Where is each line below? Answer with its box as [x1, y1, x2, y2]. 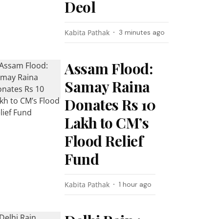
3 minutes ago [119, 28, 165, 37]
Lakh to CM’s [65, 113, 149, 132]
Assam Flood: [65, 59, 153, 78]
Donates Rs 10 [65, 95, 156, 114]
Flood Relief [65, 131, 143, 151]
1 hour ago [119, 180, 152, 189]
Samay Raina [65, 77, 150, 96]
